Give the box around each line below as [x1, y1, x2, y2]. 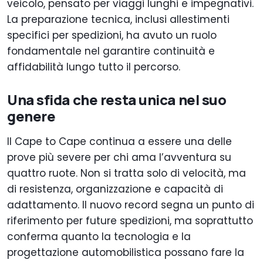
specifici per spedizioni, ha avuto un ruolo [7, 28, 217, 42]
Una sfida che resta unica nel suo [7, 89, 227, 109]
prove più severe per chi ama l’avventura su [7, 150, 231, 164]
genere [7, 106, 56, 126]
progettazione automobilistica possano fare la [7, 245, 244, 259]
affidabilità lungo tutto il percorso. [7, 59, 180, 74]
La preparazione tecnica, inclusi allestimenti [7, 12, 230, 26]
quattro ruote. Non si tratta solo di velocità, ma [7, 166, 246, 180]
